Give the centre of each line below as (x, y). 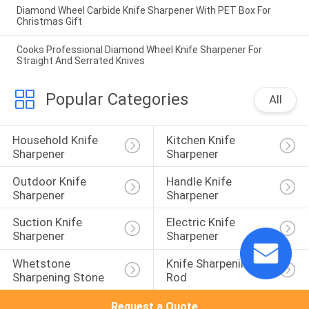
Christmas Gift (49, 21)
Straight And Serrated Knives (80, 60)
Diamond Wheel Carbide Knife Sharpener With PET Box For (143, 10)
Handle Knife (200, 181)
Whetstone (42, 264)
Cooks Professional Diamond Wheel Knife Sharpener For (139, 49)
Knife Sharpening (211, 264)
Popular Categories (117, 100)
